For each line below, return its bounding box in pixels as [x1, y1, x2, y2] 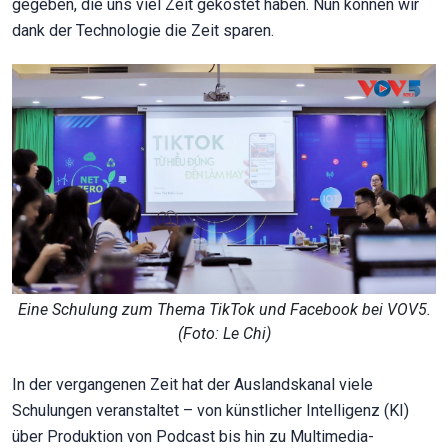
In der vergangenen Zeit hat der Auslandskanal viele [12, 374, 373, 394]
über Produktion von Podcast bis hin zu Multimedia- [12, 426, 374, 446]
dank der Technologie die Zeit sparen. [12, 21, 274, 41]
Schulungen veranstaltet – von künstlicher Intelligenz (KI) [12, 400, 409, 420]
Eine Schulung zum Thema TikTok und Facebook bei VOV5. [17, 299, 431, 319]
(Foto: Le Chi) [177, 323, 271, 343]
